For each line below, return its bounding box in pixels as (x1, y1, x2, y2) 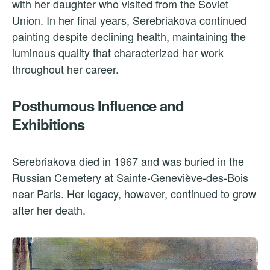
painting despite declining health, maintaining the (12, 28, 246, 45)
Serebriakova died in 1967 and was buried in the (12, 153, 244, 169)
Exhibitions (12, 114, 84, 135)
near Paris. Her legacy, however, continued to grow (12, 186, 256, 202)
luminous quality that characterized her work (12, 45, 224, 61)
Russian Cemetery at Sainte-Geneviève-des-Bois (12, 169, 248, 186)
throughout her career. (12, 61, 119, 77)
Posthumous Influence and (12, 95, 184, 116)
